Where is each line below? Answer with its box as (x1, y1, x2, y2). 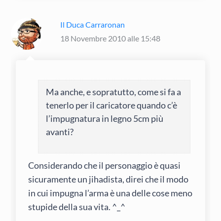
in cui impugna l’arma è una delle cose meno (28, 187, 193, 198)
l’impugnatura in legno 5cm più (46, 113, 164, 124)
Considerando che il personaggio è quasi (28, 159, 181, 171)
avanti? (46, 126, 74, 138)
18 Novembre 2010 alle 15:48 (60, 34, 161, 43)
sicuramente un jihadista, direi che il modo (28, 173, 189, 184)
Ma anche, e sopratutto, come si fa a (46, 86, 182, 98)
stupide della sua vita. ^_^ (28, 201, 126, 212)
